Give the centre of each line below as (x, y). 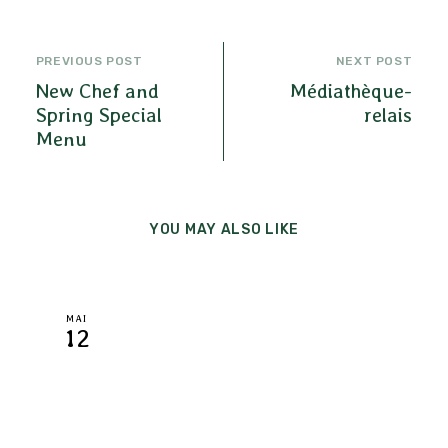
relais (388, 115)
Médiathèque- (351, 91)
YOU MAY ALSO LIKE (224, 230)
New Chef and (97, 91)
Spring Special (98, 115)
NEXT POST (374, 61)
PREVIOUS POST (89, 61)
